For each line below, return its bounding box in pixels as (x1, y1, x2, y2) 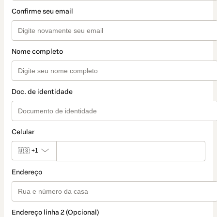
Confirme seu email (12, 7, 73, 16)
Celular (12, 128, 34, 137)
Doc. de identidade (12, 88, 73, 96)
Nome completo (12, 47, 63, 56)
